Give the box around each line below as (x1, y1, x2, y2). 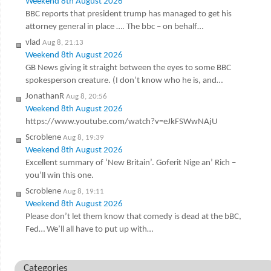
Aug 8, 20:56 (65, 92, 107, 100)
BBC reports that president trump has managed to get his (25, 9, 232, 19)
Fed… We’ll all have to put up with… (25, 224, 153, 234)
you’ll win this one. (25, 171, 94, 180)
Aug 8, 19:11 (62, 187, 104, 195)
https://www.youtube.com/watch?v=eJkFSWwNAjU (25, 117, 218, 126)
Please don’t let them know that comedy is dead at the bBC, (25, 212, 241, 221)
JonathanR (25, 91, 64, 101)
